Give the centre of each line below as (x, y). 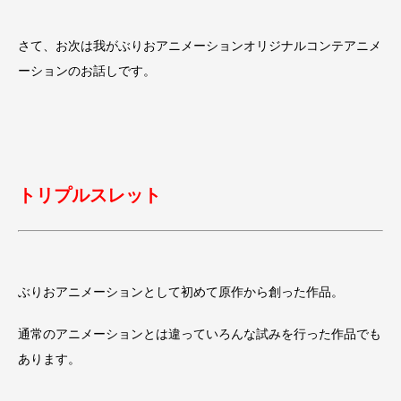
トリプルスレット (90, 196)
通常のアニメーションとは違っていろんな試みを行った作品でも (200, 334)
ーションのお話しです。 (87, 71)
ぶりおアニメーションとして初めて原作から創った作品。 (181, 292)
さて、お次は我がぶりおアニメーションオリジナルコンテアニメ (200, 46)
